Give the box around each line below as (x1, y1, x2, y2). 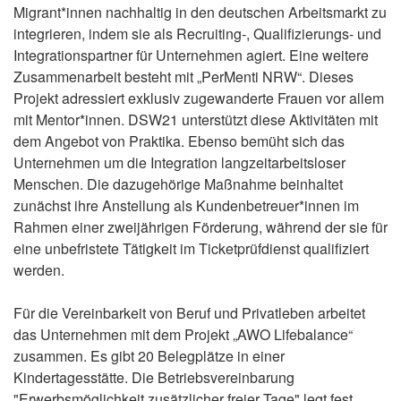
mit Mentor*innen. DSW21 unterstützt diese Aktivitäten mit (13, 109, 378, 130)
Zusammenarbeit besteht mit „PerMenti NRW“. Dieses (13, 66, 354, 87)
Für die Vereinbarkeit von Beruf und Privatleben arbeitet (13, 303, 365, 323)
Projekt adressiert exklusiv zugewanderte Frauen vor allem (13, 88, 384, 108)
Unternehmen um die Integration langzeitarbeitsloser (13, 152, 346, 173)
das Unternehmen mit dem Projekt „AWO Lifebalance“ (13, 324, 353, 345)
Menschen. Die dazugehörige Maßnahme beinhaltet (13, 174, 343, 194)
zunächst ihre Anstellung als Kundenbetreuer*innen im (13, 195, 359, 216)
